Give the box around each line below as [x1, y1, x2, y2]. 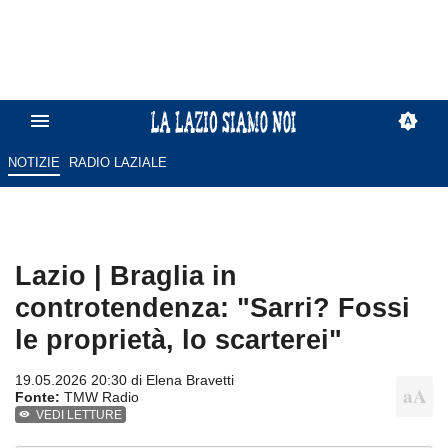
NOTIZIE [7, 155, 60, 171]
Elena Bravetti [146, 372, 234, 389]
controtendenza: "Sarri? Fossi [15, 292, 410, 324]
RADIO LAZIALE [69, 155, 168, 171]
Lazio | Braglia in [15, 260, 237, 292]
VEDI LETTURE [36, 408, 123, 423]
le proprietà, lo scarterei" [15, 324, 342, 356]
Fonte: [15, 389, 60, 406]
